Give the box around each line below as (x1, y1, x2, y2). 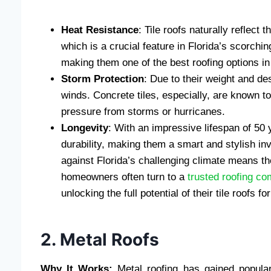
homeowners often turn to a (61, 171, 188, 183)
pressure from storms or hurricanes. (61, 106, 225, 118)
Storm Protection (61, 73, 144, 85)
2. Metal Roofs (41, 229, 159, 250)
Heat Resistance (61, 24, 139, 36)
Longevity (61, 122, 108, 134)
